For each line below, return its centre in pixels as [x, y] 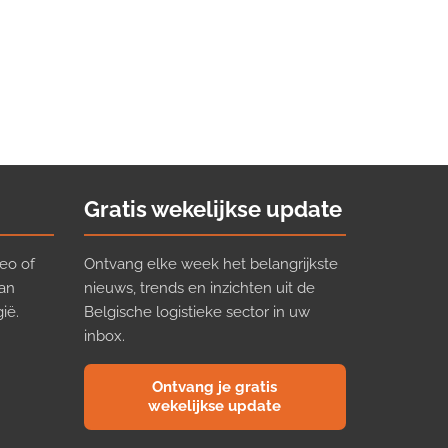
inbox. [104, 335]
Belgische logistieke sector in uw [196, 311]
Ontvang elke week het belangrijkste [210, 263]
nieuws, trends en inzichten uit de [199, 287]
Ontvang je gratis [215, 386]
